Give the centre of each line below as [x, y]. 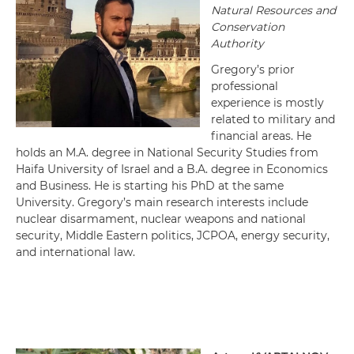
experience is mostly [267, 103]
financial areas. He [261, 136]
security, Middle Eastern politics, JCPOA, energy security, [173, 235]
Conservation [248, 27]
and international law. [75, 252]
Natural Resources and [273, 10]
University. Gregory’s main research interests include [162, 202]
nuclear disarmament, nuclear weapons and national [161, 219]
